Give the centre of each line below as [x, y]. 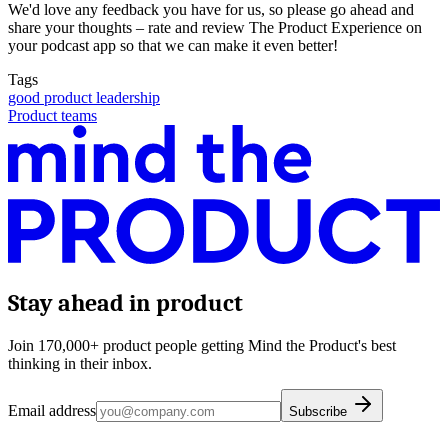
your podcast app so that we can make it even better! [173, 45]
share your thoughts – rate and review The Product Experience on [215, 27]
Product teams [52, 115]
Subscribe [320, 412]
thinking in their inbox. [80, 364]
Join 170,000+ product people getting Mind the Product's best [202, 346]
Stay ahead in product [125, 303]
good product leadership [84, 97]
